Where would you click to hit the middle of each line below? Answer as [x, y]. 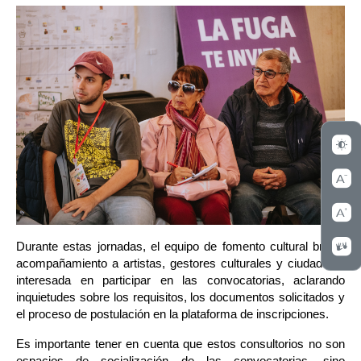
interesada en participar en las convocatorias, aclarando [180, 281]
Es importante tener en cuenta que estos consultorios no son [180, 344]
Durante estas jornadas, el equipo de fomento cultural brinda [180, 247]
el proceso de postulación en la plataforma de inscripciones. [172, 315]
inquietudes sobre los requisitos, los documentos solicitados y [180, 298]
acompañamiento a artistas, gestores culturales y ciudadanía [180, 264]
